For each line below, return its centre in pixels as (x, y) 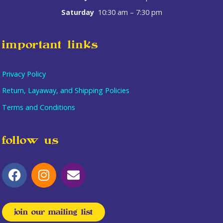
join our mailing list (54, 212)
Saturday (79, 12)
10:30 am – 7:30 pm (130, 12)
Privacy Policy (24, 74)
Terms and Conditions (39, 107)
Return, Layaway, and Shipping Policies (66, 91)
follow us (31, 140)
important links (51, 45)
